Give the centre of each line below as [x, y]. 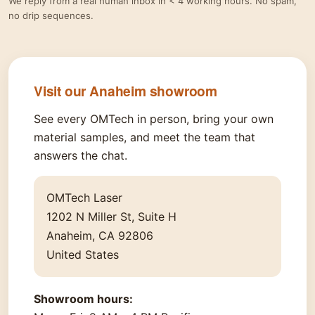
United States [83, 255]
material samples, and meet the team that [144, 137]
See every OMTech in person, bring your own [154, 119]
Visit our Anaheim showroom [126, 91]
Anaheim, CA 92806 [100, 236]
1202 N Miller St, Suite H [111, 217]
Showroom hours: [83, 299]
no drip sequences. [51, 16]
